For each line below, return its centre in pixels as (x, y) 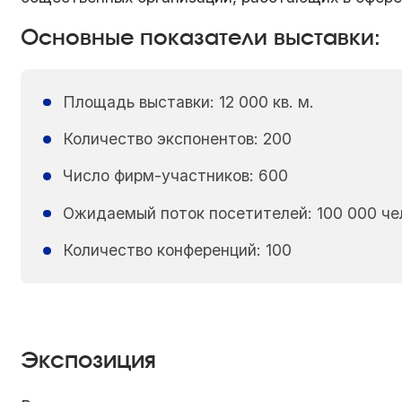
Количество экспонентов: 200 (177, 139)
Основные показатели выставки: (201, 38)
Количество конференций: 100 (177, 250)
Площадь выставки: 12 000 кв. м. (188, 101)
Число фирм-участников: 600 (175, 176)
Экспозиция (89, 361)
